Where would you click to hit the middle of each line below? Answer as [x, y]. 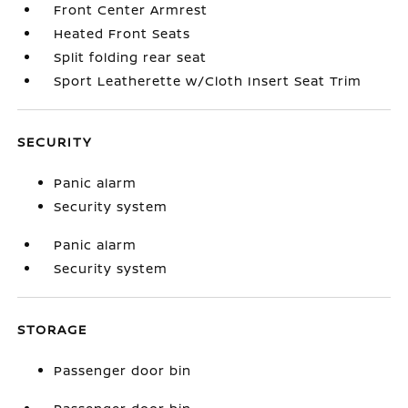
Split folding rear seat [131, 57]
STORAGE [53, 329]
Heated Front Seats [122, 33]
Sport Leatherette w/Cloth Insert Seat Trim [208, 81]
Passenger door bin [123, 370]
